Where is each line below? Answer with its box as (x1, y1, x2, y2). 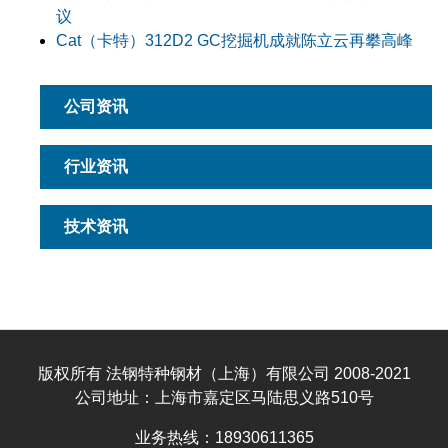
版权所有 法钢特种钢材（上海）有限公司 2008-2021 (37, 365, 411, 383)
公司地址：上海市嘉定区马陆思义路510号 (74, 389, 374, 407)
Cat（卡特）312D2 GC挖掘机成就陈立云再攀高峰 (56, 32, 413, 50)
